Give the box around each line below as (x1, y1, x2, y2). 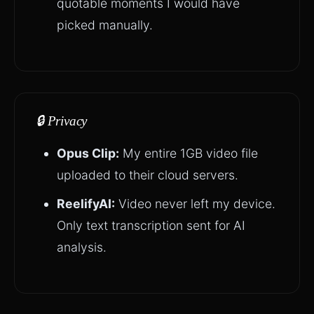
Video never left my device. (115, 196, 275, 211)
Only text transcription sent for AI (57, 218, 245, 233)
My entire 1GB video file (119, 146, 258, 161)
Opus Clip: (57, 146, 119, 161)
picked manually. (57, 18, 153, 32)
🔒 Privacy (36, 114, 88, 128)
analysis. (57, 240, 107, 254)
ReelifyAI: (57, 196, 115, 211)
